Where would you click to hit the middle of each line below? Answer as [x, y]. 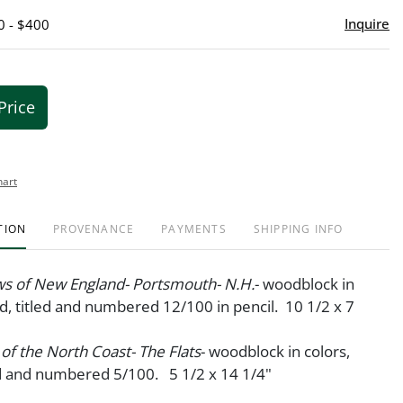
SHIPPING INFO [298, 228]
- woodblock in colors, [275, 351]
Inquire [367, 23]
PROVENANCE [94, 228]
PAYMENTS [194, 228]
